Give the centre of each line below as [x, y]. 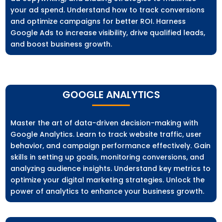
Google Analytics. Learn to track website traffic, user [106, 135]
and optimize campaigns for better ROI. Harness [98, 22]
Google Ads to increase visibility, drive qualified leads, [108, 33]
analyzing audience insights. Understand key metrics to [111, 169]
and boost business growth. [61, 44]
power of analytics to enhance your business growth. [108, 192]
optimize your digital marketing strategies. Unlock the [108, 180]
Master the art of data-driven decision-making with [105, 123]
